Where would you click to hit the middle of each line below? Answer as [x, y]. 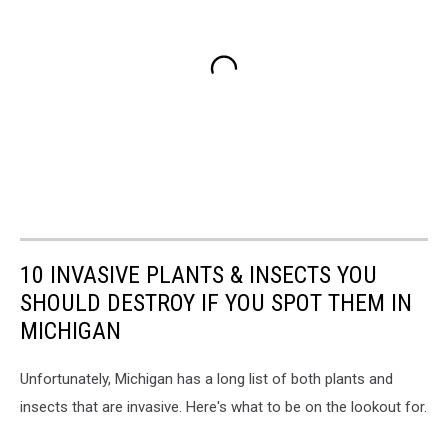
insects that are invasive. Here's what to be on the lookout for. [223, 406]
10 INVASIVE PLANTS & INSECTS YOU [198, 274]
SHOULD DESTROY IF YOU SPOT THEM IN [216, 302]
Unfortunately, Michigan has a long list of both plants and [206, 378]
